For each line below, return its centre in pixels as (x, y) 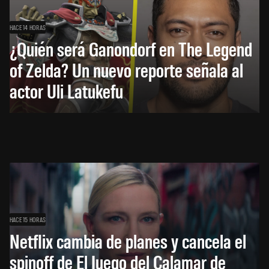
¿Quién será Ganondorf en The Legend (131, 49)
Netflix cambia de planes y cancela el (128, 241)
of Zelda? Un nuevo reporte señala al (126, 70)
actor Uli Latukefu (66, 91)
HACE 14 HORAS (28, 27)
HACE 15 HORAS (28, 219)
